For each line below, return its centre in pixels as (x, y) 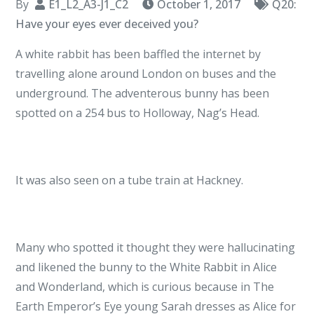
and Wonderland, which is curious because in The (145, 287)
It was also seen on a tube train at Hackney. (130, 180)
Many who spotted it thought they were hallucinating (156, 247)
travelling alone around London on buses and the (146, 74)
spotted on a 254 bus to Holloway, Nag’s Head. (138, 113)
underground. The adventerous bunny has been (143, 93)
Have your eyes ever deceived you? (107, 24)
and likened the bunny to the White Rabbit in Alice (146, 267)
